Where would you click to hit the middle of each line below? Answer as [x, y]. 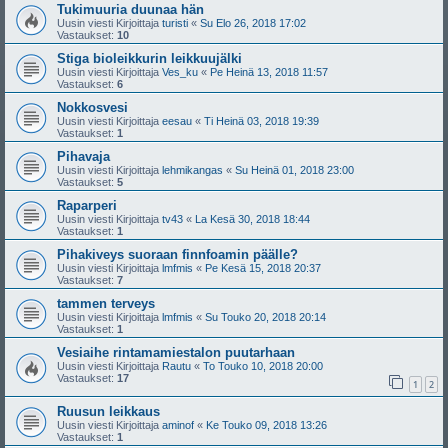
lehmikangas [192, 170]
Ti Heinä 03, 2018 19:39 [261, 121]
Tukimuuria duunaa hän [130, 9]
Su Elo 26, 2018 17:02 [253, 23]
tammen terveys [106, 303]
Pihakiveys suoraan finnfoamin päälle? [177, 254]
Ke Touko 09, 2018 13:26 [266, 424]
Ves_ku [180, 72]
